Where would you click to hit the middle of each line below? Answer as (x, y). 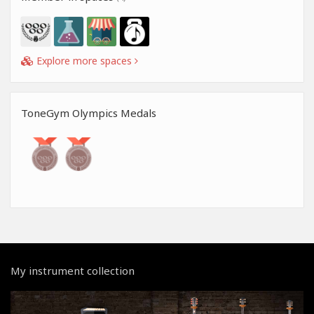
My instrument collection (73, 271)
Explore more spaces (84, 61)
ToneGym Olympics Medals (89, 113)
